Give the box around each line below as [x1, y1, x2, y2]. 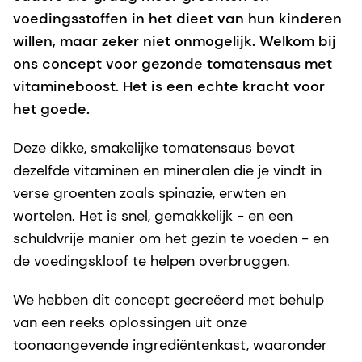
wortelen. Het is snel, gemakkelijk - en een [13, 205, 293, 225]
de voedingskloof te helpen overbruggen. [13, 250, 290, 271]
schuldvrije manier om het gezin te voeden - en [13, 228, 329, 248]
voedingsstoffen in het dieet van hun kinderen [13, 8, 342, 28]
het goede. [13, 99, 90, 119]
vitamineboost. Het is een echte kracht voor [13, 76, 325, 96]
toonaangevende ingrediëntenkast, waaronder [13, 335, 327, 355]
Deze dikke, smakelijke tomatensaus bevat [13, 137, 295, 158]
